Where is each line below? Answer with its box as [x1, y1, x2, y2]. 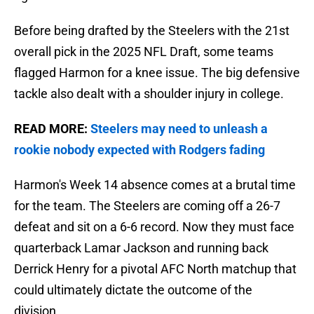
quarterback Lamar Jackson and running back [14, 240, 268, 256]
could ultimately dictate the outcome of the [14, 282, 252, 298]
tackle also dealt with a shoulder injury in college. [14, 86, 284, 102]
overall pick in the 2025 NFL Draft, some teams [14, 44, 273, 60]
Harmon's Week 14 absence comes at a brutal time [14, 177, 296, 193]
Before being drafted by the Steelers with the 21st [14, 23, 289, 39]
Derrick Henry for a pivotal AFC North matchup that [14, 261, 296, 277]
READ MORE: [14, 121, 90, 137]
